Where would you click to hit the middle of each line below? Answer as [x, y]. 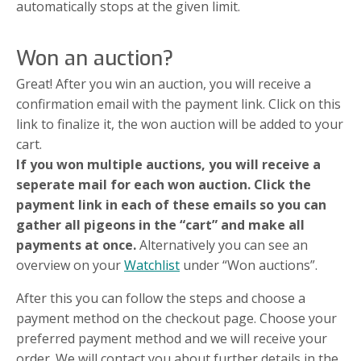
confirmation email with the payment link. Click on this [178, 104]
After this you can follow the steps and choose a [161, 298]
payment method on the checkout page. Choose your [176, 318]
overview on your [70, 265]
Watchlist [152, 265]
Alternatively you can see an [224, 245]
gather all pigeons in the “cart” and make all [160, 224]
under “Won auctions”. [249, 265]
